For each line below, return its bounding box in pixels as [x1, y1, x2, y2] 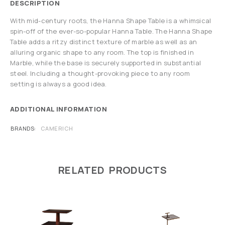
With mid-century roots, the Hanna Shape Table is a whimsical [10, 16, 211, 25]
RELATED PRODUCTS [58, 163, 167, 177]
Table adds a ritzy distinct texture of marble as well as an [10, 37, 197, 46]
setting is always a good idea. [10, 79, 107, 88]
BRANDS [11, 125, 35, 132]
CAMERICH [40, 125, 73, 132]
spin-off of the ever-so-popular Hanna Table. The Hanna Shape [10, 27, 212, 36]
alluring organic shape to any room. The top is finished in [10, 48, 194, 57]
